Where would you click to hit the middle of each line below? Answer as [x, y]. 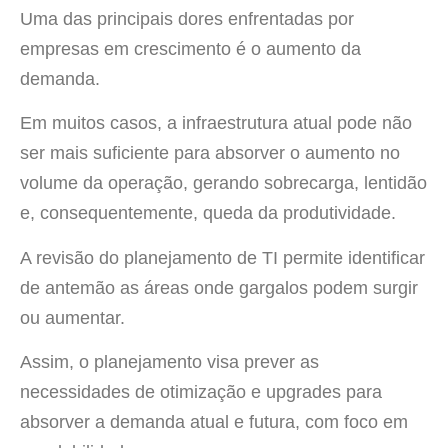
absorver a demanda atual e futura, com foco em [214, 422]
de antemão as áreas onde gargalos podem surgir [219, 287]
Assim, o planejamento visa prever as [169, 362]
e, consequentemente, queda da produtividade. [208, 213]
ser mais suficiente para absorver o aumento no [210, 153]
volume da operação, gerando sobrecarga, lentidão [223, 183]
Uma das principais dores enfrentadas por [187, 18]
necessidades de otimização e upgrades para [201, 392]
